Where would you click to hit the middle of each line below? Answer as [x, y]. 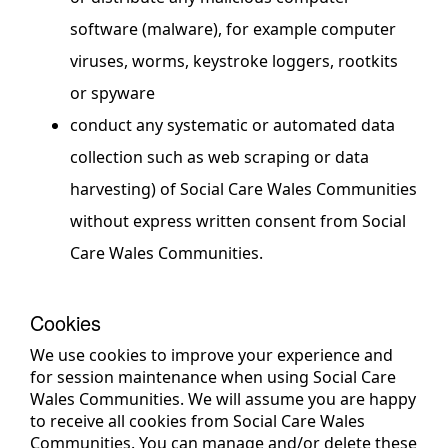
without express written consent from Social [238, 220]
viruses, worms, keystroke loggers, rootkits [234, 60]
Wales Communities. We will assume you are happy [223, 399]
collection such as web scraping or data [219, 156]
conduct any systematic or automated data [232, 124]
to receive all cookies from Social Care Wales [197, 421]
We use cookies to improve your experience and [211, 355]
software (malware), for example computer [233, 28]
